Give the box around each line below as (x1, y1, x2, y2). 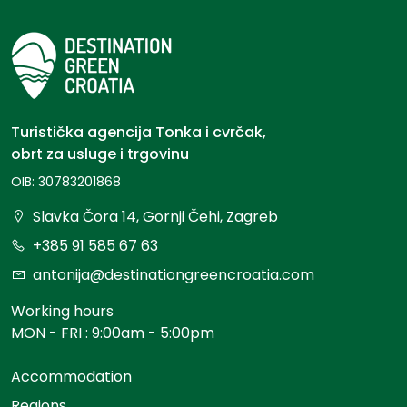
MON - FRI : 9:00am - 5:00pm (11, 323, 214, 344)
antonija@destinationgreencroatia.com (33, 264, 314, 286)
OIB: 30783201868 (11, 173, 121, 192)
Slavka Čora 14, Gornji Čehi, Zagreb (33, 206, 278, 228)
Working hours (11, 301, 114, 323)
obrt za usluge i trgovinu (11, 144, 189, 165)
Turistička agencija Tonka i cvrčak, (11, 122, 266, 144)
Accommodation (11, 366, 132, 388)
